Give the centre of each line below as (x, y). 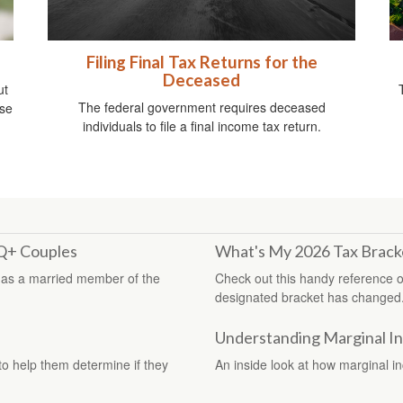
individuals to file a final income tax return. (201, 126)
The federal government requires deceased (201, 107)
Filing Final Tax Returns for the (201, 63)
